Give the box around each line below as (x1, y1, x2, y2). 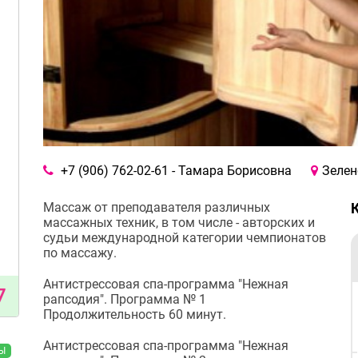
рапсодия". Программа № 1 (43, 292, 206, 307)
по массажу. (43, 245, 117, 261)
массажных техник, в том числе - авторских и (43, 215, 315, 230)
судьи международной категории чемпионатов (43, 230, 326, 245)
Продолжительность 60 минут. (43, 307, 226, 322)
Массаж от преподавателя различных (43, 200, 270, 215)
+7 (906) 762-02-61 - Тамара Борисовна (61, 163, 292, 178)
